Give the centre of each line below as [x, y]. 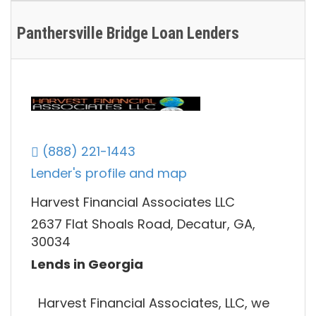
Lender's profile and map [109, 174]
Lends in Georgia [87, 264]
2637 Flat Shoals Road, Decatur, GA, [143, 224]
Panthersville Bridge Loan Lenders [128, 34]
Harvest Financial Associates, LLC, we [154, 303]
